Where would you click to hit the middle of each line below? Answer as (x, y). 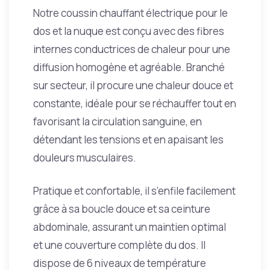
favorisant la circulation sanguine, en (118, 121)
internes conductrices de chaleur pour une (132, 49)
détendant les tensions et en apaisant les (128, 140)
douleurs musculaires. (85, 158)
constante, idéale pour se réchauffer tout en (135, 103)
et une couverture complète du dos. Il (119, 245)
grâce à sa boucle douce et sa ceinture (122, 209)
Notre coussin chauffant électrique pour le (130, 13)
